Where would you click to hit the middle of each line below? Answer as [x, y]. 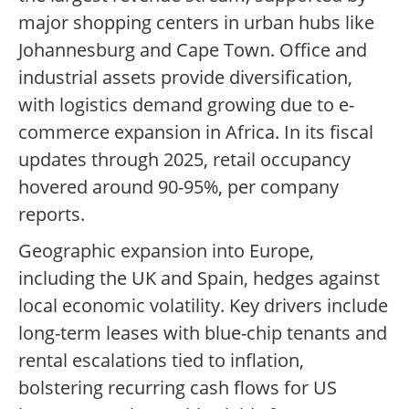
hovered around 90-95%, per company [178, 187]
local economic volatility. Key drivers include [203, 306]
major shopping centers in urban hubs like [196, 23]
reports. [52, 215]
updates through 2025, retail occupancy [184, 160]
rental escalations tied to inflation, [161, 361]
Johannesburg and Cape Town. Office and [193, 50]
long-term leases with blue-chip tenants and [203, 333]
